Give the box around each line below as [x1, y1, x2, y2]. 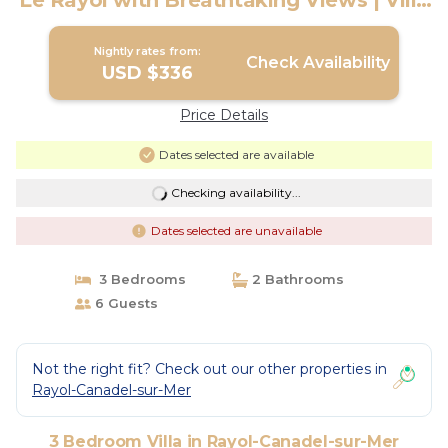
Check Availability [245, 53, 390, 72]
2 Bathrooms [248, 271, 344, 287]
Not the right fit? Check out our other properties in [32, 360, 387, 378]
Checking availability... [170, 185, 301, 200]
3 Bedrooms [90, 271, 186, 287]
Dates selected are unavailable [150, 223, 322, 238]
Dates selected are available [158, 147, 314, 162]
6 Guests [90, 295, 158, 311]
